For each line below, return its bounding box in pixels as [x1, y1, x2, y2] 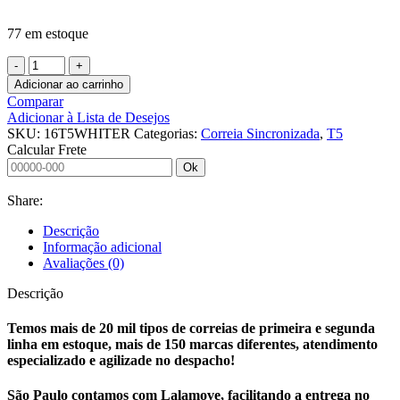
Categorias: [134, 125, 197, 141]
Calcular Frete [7, 141, 87, 157]
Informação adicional [43, 238, 162, 254]
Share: [7, 192, 43, 208]
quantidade [28, 183, 89, 199]
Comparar [7, 93, 63, 109]
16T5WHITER [44, 125, 134, 141]
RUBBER [28, 135, 87, 151]
